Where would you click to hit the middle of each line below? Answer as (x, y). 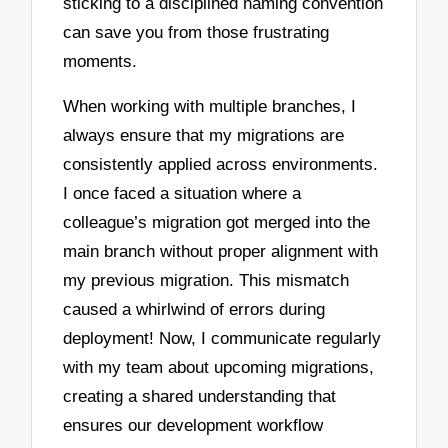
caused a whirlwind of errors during (194, 309)
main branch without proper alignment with (221, 251)
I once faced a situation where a (182, 193)
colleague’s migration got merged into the (217, 222)
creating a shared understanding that (200, 396)
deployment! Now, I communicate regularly (222, 338)
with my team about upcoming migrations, (219, 367)
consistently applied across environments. (221, 164)
